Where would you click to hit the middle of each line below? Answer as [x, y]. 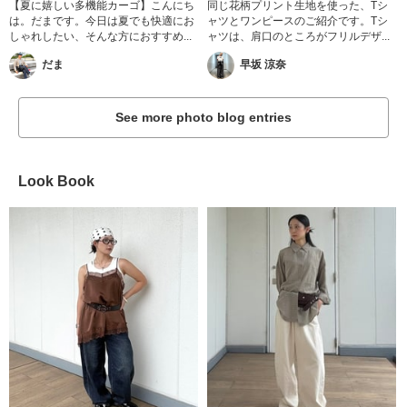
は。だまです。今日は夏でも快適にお [102, 20]
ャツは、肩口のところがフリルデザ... [299, 36]
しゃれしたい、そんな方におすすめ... [100, 36]
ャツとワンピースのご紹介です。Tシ [298, 20]
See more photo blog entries [203, 117]
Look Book [56, 181]
